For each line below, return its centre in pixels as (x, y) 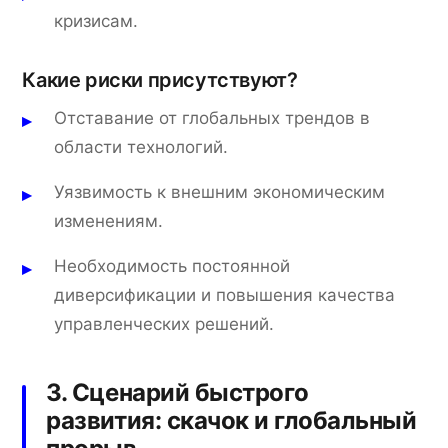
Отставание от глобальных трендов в (212, 117)
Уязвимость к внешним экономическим (220, 191)
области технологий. (141, 146)
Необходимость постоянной (172, 265)
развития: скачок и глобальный (231, 420)
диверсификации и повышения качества (225, 294)
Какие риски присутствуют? (160, 79)
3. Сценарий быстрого (177, 392)
